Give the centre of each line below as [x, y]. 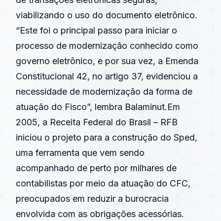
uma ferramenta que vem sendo [80, 153]
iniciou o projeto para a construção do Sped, [107, 137]
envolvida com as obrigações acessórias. [100, 214]
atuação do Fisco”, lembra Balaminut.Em [98, 107]
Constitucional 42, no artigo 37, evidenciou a [107, 76]
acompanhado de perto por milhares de [96, 168]
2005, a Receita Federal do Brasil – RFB [97, 122]
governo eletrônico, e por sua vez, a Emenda [107, 61]
